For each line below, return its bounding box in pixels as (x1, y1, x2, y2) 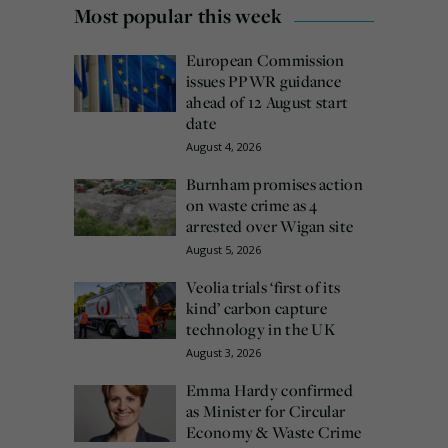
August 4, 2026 (186, 138, 261, 154)
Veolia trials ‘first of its (186, 275, 341, 298)
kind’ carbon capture (186, 296, 328, 319)
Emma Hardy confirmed (186, 378, 354, 401)
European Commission (186, 48, 345, 71)
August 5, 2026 (186, 241, 261, 257)
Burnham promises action (186, 172, 363, 195)
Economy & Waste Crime (186, 420, 362, 443)
